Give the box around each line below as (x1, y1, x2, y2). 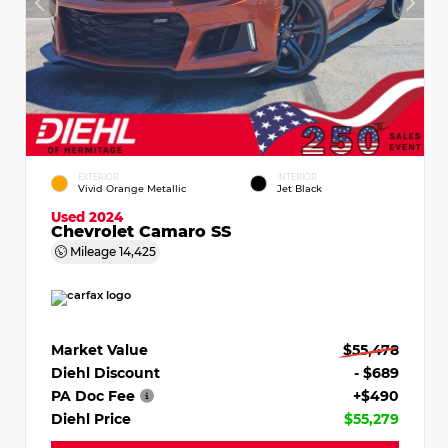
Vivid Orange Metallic (78, 182, 186, 194)
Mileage (67, 243, 119, 258)
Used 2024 (51, 208, 123, 224)
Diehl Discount (51, 363, 160, 381)
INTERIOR (277, 171, 317, 182)
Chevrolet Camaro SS (51, 221, 231, 240)
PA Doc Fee (51, 386, 135, 404)
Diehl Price (51, 409, 131, 427)
